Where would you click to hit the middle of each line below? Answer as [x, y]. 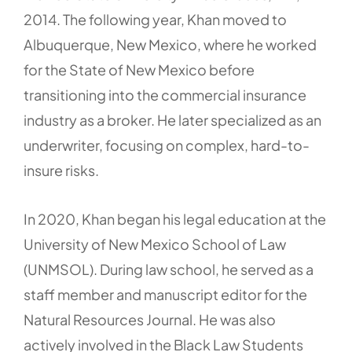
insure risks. [61, 170]
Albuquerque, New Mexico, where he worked [170, 44]
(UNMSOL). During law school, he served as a [169, 269]
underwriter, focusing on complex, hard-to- [167, 145]
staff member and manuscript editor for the [165, 294]
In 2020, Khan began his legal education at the [175, 219]
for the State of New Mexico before [139, 70]
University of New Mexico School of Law [155, 244]
